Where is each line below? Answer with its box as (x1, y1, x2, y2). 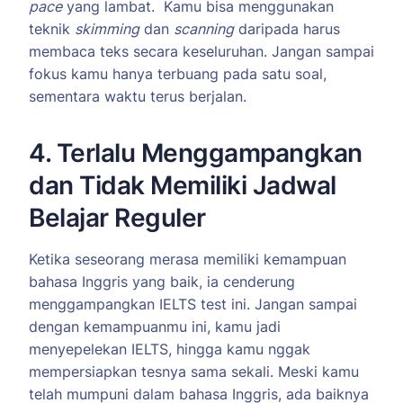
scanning (174, 20, 234, 39)
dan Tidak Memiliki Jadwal (29, 170, 336, 201)
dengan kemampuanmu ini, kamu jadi (29, 318, 281, 336)
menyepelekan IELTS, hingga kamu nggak (29, 340, 310, 359)
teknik (29, 20, 75, 39)
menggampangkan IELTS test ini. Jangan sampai (29, 295, 357, 314)
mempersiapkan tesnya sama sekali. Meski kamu (29, 363, 359, 381)
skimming (75, 20, 139, 39)
